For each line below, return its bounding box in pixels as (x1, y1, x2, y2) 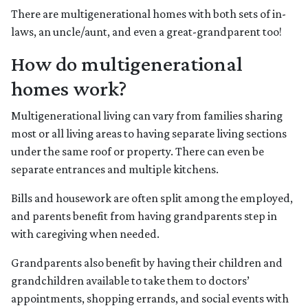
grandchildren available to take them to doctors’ (11, 274, 250, 288)
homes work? (11, 76, 126, 101)
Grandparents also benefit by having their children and (11, 256, 283, 270)
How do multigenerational (11, 52, 243, 76)
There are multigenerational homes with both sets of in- (11, 7, 286, 21)
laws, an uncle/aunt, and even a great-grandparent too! (11, 25, 282, 39)
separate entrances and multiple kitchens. (11, 162, 219, 177)
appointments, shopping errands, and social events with (11, 291, 289, 306)
